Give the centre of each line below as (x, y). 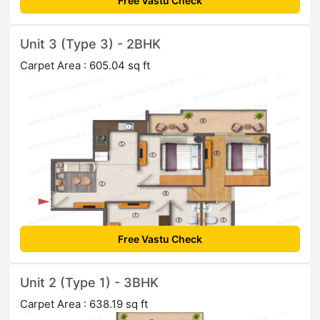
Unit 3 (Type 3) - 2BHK (90, 44)
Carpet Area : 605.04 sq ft (85, 66)
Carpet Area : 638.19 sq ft (84, 304)
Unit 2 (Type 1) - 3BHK (89, 283)
